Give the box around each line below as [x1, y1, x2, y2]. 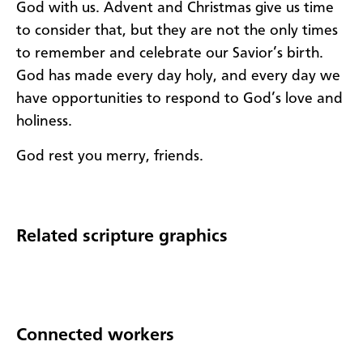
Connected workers [16, 326, 174, 344]
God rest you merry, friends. [16, 148, 203, 164]
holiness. [16, 114, 72, 130]
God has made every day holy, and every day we [16, 69, 340, 84]
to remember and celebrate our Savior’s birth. [16, 46, 323, 62]
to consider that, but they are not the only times [16, 23, 338, 39]
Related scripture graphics [16, 227, 228, 246]
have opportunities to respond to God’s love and [16, 92, 343, 107]
